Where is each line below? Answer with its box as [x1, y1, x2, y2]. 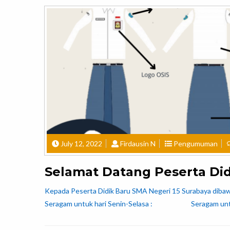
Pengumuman [174, 139, 218, 148]
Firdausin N [120, 139, 156, 148]
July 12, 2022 [61, 139, 102, 148]
